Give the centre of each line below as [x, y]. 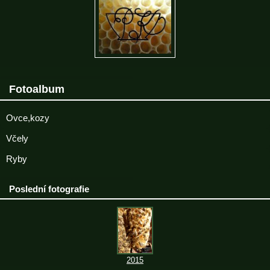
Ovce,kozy [28, 118]
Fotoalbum [37, 89]
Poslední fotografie [49, 189]
